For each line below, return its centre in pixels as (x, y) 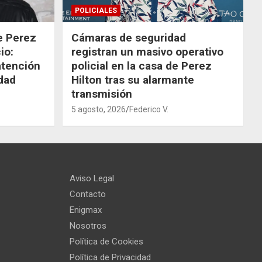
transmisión (101, 94)
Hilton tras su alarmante (132, 80)
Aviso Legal (92, 178)
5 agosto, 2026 (98, 109)
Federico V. (149, 109)
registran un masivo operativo (147, 51)
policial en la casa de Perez (141, 65)
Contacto (87, 194)
